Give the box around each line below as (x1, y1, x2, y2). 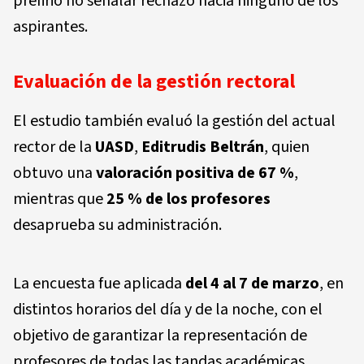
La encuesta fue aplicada (13, 272, 185, 296)
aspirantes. (13, 15, 88, 39)
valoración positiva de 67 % (96, 162, 294, 185)
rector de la (13, 136, 95, 159)
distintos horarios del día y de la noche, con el (13, 298, 323, 322)
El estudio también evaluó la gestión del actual (13, 110, 336, 133)
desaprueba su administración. (13, 214, 222, 237)
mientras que (13, 188, 106, 211)
